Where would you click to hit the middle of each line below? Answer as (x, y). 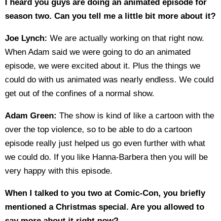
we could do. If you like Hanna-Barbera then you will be (106, 157)
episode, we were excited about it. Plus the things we (103, 66)
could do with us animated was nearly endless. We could (109, 80)
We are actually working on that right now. (126, 38)
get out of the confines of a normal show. (80, 93)
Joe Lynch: (26, 38)
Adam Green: (31, 116)
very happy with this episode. (59, 171)
